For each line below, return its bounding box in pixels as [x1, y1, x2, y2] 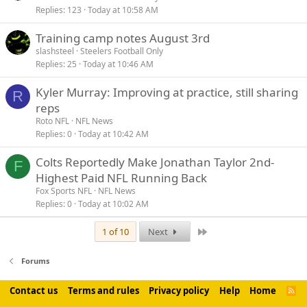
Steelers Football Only [80, 45, 163, 57]
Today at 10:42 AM [78, 128, 149, 140]
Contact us [10, 284, 58, 297]
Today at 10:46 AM [83, 58, 153, 70]
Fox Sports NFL [36, 185, 92, 197]
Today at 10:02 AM [78, 198, 149, 210]
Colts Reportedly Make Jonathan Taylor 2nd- [36, 154, 274, 170]
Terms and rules [67, 284, 139, 297]
